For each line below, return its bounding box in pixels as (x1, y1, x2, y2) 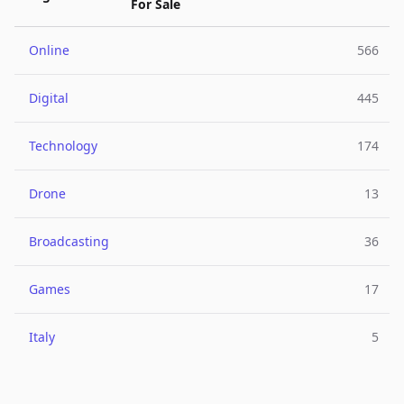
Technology (29, 137, 97, 154)
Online (29, 41, 69, 59)
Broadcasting (29, 233, 109, 250)
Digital (29, 89, 69, 106)
